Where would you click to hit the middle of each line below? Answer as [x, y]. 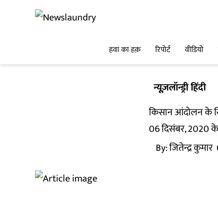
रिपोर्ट [163, 50]
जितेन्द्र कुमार [191, 148]
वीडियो [194, 50]
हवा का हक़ [125, 50]
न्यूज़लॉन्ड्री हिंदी [180, 88]
